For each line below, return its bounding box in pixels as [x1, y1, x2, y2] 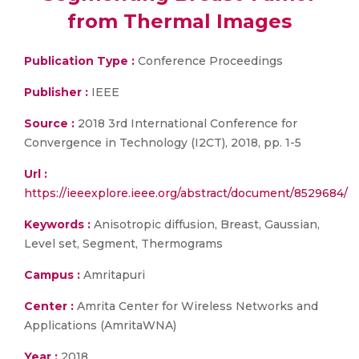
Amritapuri [80, 268, 145, 282]
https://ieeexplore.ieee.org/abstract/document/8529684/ [24, 186, 348, 200]
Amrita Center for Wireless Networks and [74, 299, 318, 313]
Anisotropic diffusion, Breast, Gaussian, [91, 217, 320, 232]
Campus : [24, 268, 80, 282]
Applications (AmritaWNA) [24, 318, 176, 333]
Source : [24, 116, 75, 131]
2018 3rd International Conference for [75, 116, 297, 131]
